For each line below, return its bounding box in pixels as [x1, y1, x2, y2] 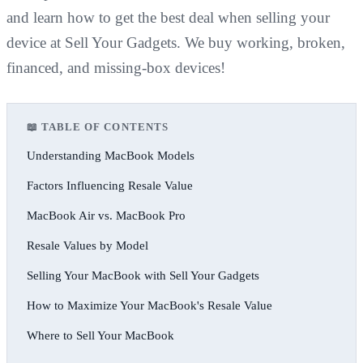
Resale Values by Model [27, 238, 148, 252]
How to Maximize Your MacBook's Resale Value [27, 298, 272, 312]
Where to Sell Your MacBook [27, 328, 174, 342]
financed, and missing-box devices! [6, 58, 225, 76]
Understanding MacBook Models [27, 149, 194, 162]
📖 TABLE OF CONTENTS [27, 120, 169, 133]
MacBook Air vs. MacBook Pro [27, 208, 186, 222]
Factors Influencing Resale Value [27, 178, 193, 192]
